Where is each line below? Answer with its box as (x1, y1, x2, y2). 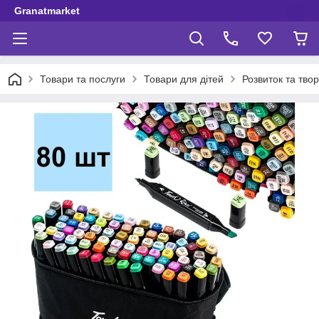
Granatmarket (14, 5, 80, 16)
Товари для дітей (144, 73, 224, 85)
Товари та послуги (40, 73, 125, 85)
